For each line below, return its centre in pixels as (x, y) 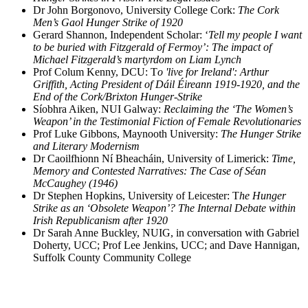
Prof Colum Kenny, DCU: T (95, 71)
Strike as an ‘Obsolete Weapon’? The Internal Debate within (164, 208)
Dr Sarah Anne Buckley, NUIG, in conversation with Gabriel (166, 232)
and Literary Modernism (86, 146)
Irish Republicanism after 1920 (100, 220)
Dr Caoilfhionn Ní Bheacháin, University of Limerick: (152, 158)
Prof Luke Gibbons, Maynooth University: (127, 133)
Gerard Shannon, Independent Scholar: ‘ (121, 34)
